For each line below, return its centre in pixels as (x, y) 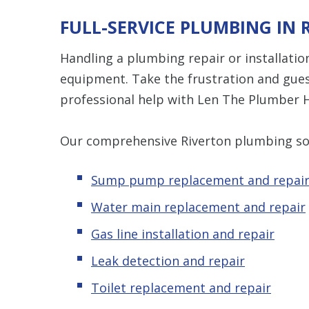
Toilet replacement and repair (181, 287)
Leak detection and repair (168, 260)
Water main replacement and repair (198, 207)
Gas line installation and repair (183, 233)
